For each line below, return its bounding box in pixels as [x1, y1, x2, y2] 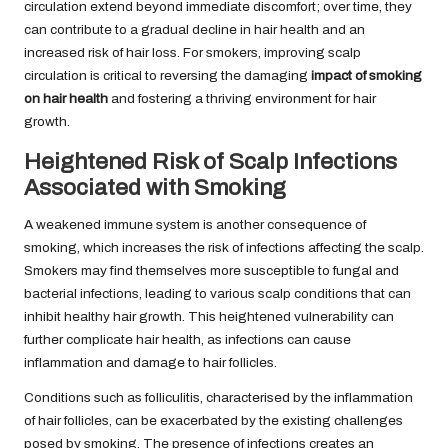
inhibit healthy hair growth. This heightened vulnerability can [24, 309, 394, 325]
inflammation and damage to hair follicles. [24, 355, 277, 371]
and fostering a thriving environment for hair [108, 91, 376, 107]
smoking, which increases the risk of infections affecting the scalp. [24, 240, 424, 256]
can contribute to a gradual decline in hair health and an [24, 22, 365, 38]
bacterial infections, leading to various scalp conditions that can [24, 286, 411, 302]
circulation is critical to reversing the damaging [24, 68, 311, 84]
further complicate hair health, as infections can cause [24, 332, 351, 348]
